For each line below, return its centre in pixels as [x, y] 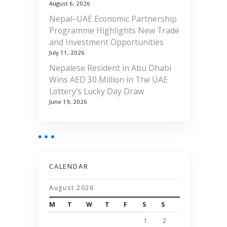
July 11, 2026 [67, 53]
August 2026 [72, 188]
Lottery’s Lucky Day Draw [97, 91]
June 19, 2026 [68, 101]
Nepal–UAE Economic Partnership [113, 18]
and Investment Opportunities [106, 42]
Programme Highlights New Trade [114, 30]
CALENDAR [69, 166]
